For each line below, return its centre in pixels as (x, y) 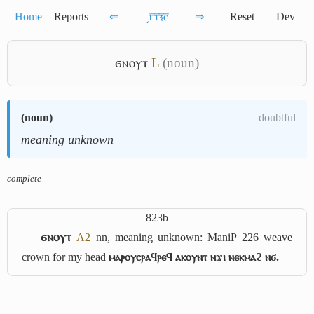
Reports (71, 16)
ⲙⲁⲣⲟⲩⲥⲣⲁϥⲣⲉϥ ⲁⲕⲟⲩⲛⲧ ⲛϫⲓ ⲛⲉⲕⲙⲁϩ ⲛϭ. (194, 257)
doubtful (277, 117)
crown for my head (65, 257)
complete (24, 178)
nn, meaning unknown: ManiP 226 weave (192, 237)
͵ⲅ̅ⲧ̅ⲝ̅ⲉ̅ (157, 16)
